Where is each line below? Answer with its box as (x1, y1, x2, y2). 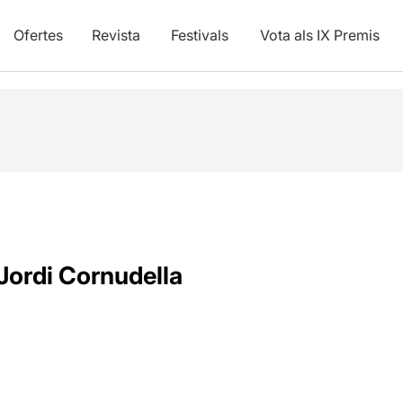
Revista (91, 26, 140, 44)
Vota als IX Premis (259, 26, 380, 44)
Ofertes (13, 26, 63, 44)
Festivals (170, 26, 228, 44)
